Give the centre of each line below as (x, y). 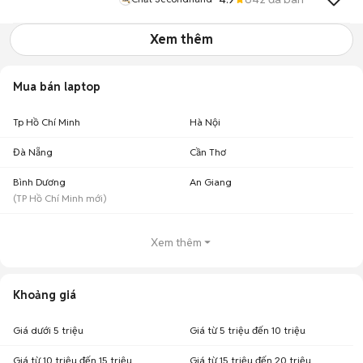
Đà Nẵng (33, 152)
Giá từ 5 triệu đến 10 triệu (248, 330)
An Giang (211, 182)
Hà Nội (205, 122)
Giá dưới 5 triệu (48, 330)
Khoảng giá (45, 295)
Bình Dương (39, 182)
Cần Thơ (208, 152)
